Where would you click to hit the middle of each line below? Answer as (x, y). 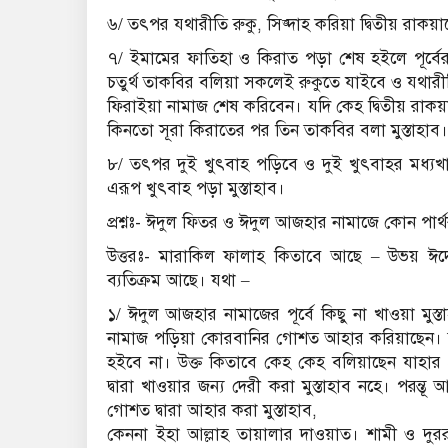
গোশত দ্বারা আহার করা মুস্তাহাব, (212, 411)
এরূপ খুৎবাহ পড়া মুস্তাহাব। (196, 189)
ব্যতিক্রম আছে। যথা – (178, 281)
